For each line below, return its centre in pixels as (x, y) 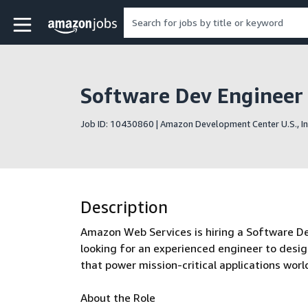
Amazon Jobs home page (121, 25)
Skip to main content (63, 19)
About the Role (118, 298)
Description (124, 207)
